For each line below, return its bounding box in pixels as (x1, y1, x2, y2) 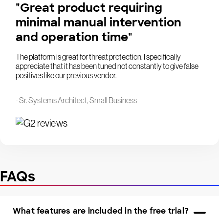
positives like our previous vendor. (16, 71, 117, 80)
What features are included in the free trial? (13, 206, 189, 217)
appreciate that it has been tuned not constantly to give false (16, 62, 198, 71)
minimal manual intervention (16, 15, 181, 30)
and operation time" (16, 29, 132, 45)
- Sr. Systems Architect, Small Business (16, 96, 137, 105)
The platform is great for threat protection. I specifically (16, 52, 181, 62)
